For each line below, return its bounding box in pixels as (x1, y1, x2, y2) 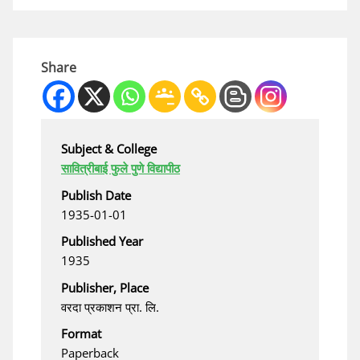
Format (61, 325, 101, 342)
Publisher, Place (61, 279, 149, 296)
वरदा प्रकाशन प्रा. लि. (61, 298, 159, 315)
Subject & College (61, 141, 157, 157)
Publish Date (61, 186, 131, 203)
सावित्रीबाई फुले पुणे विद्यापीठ (61, 160, 180, 176)
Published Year (61, 233, 143, 250)
